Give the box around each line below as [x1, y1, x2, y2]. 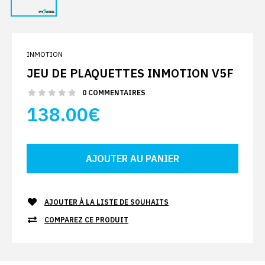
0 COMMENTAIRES [82, 88, 146, 98]
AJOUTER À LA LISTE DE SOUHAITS [44, 198, 169, 207]
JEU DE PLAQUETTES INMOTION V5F [27, 65, 234, 82]
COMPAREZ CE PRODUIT [44, 215, 128, 225]
